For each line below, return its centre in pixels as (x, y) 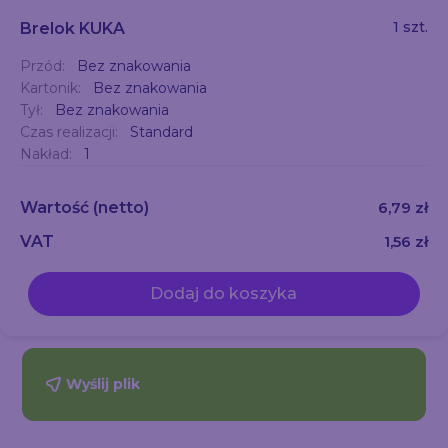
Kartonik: (52, 88)
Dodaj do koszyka (224, 293)
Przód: (44, 66)
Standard (161, 132)
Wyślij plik (103, 384)
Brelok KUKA (72, 28)
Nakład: (48, 154)
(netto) (121, 207)
